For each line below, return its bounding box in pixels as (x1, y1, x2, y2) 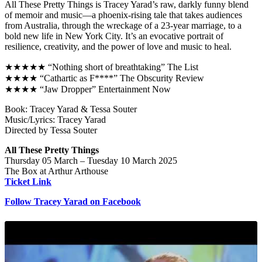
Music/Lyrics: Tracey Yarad (5, 115, 106, 125)
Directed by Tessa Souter (5, 125, 97, 136)
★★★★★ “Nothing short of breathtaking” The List (5, 62, 198, 73)
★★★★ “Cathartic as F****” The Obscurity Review (5, 73, 204, 84)
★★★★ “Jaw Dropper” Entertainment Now (5, 84, 171, 95)
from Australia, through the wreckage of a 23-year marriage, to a (5, 20, 242, 31)
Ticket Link (5, 177, 51, 187)
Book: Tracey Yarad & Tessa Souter (5, 104, 137, 115)
